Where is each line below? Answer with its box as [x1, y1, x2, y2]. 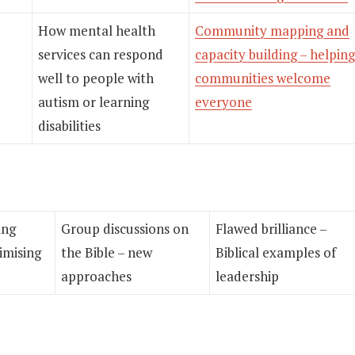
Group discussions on [61, 219, 189, 238]
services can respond [38, 45, 163, 63]
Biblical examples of [216, 242, 336, 261]
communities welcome [195, 69, 330, 87]
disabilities [38, 116, 101, 135]
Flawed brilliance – [216, 219, 327, 238]
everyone [195, 93, 252, 111]
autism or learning [38, 93, 149, 111]
